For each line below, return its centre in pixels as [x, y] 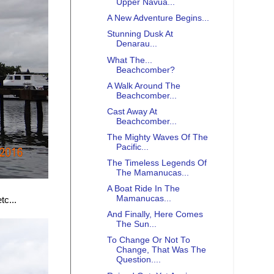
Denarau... [136, 44]
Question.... [138, 260]
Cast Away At [132, 111]
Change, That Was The [161, 250]
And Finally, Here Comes [155, 215]
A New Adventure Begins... [158, 18]
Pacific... [132, 147]
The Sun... [136, 224]
